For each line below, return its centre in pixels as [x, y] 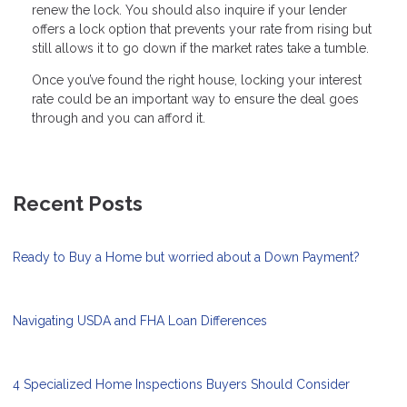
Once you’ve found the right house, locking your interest [197, 80]
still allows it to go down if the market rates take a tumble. [200, 49]
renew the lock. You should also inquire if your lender [189, 10]
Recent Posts [78, 204]
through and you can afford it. [119, 119]
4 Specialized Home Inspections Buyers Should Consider [181, 385]
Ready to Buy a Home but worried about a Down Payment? [186, 258]
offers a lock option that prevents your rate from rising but [202, 30]
